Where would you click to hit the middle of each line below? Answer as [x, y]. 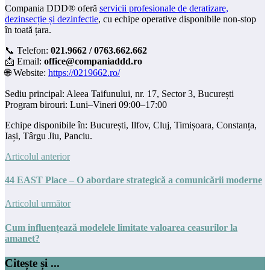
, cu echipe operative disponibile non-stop [177, 19]
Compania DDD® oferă [52, 8]
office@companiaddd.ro [93, 61]
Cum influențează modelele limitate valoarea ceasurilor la [121, 227]
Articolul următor [38, 204]
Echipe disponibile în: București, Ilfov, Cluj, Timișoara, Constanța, [131, 125]
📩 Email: [24, 61]
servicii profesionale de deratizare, [164, 8]
